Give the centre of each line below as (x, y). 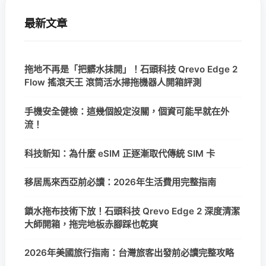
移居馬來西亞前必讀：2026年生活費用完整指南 (120, 182)
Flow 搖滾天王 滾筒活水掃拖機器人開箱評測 (113, 83)
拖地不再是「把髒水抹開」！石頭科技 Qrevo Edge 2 (131, 69)
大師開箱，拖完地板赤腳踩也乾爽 (91, 224)
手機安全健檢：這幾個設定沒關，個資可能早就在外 (127, 112)
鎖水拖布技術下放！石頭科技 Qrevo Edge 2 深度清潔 (132, 211)
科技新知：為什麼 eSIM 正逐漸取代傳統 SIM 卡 (120, 153)
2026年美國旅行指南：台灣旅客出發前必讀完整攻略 (129, 253)
